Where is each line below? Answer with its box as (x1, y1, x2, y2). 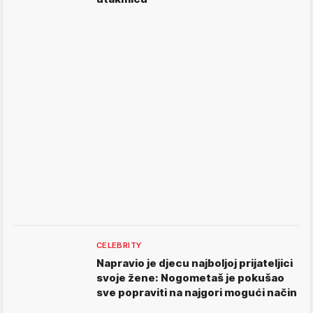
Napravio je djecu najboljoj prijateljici (96, 256, 293, 270)
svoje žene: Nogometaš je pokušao (96, 271, 284, 285)
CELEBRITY (96, 240, 142, 251)
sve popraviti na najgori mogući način (96, 286, 297, 300)
